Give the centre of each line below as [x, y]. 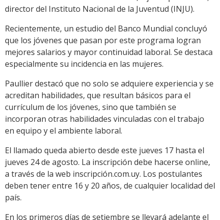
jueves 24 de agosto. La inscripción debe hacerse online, [108, 162]
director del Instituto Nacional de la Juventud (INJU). [100, 9]
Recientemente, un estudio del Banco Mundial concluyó [106, 29]
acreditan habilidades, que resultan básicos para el [98, 96]
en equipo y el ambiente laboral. [64, 131]
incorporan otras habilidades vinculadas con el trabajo [105, 119]
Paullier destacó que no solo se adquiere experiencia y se [109, 84]
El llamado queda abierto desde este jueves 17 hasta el [105, 151]
